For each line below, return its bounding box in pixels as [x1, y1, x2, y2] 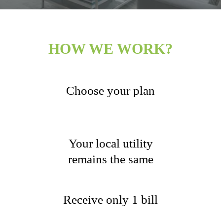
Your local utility [68, 137, 153, 150]
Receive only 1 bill [63, 193, 158, 206]
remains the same [68, 152, 153, 166]
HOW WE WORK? [48, 40, 173, 57]
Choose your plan [66, 84, 155, 97]
